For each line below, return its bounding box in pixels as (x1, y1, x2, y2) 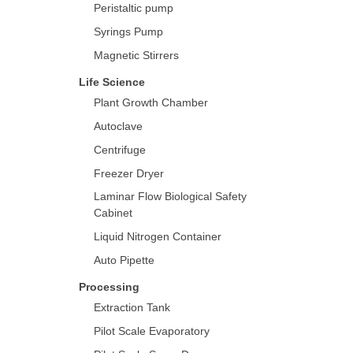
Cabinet (94, 206, 132, 219)
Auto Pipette (94, 254, 154, 266)
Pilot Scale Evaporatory (94, 325, 210, 337)
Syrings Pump (94, 25, 163, 38)
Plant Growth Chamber (94, 96, 208, 109)
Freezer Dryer (94, 167, 164, 180)
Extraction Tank (94, 301, 170, 314)
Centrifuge (94, 143, 146, 156)
